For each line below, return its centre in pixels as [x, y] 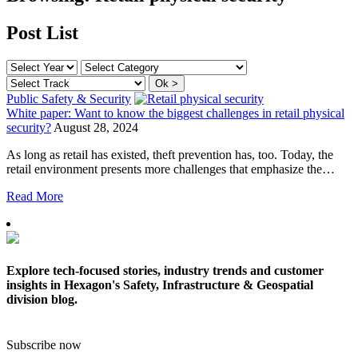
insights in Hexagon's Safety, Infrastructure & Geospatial [160, 284]
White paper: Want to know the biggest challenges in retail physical [175, 113]
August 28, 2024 [96, 127]
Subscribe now [44, 345]
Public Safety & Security [69, 98]
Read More [35, 196]
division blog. [42, 299]
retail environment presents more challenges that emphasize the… [171, 169]
